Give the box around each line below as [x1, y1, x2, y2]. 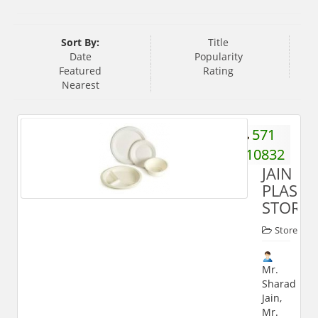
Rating [203, 63, 234, 77]
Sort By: [61, 35, 100, 49]
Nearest [61, 77, 99, 92]
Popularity [194, 49, 243, 63]
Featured [59, 63, 102, 77]
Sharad [261, 276, 296, 290]
